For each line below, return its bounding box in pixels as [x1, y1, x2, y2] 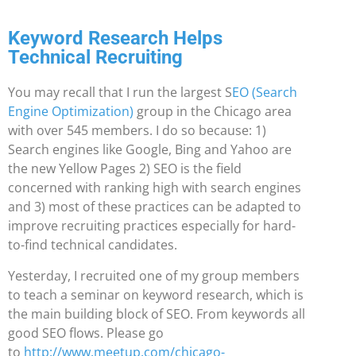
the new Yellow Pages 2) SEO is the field [8, 160, 242, 178]
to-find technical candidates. [8, 236, 177, 254]
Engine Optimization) [8, 103, 133, 121]
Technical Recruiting [8, 46, 183, 69]
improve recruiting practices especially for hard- [8, 217, 296, 235]
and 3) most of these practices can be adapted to [8, 198, 301, 216]
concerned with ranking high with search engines [8, 179, 301, 197]
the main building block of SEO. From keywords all [8, 304, 305, 323]
